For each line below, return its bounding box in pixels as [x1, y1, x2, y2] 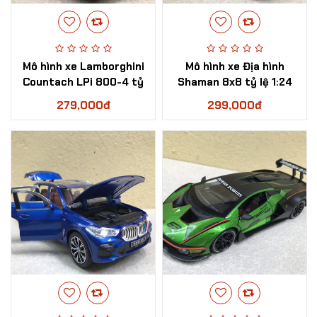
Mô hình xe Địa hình [185, 59, 284, 74]
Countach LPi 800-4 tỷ [23, 75, 144, 89]
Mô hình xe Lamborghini [22, 59, 144, 74]
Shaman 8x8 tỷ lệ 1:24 [177, 75, 292, 89]
